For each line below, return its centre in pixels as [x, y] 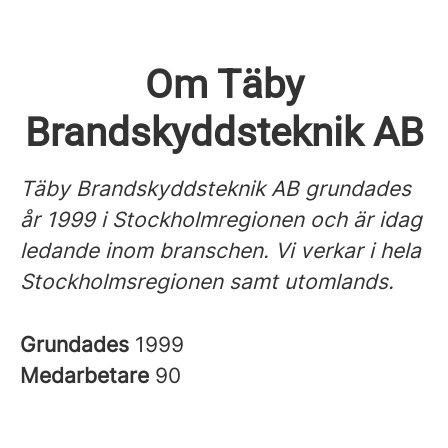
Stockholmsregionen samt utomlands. [207, 281]
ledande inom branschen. [147, 250]
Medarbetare [87, 375]
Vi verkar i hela [348, 250]
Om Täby [224, 84]
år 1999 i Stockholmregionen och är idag [221, 219]
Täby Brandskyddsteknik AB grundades [215, 188]
